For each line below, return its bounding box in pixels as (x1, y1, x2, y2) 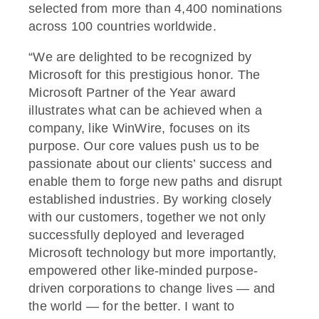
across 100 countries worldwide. (28, 19, 216, 34)
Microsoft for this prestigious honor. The (28, 68, 261, 83)
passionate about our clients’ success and (28, 157, 273, 172)
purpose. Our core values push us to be (28, 139, 260, 154)
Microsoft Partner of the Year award (28, 85, 236, 100)
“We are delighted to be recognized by (28, 50, 252, 65)
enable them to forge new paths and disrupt (28, 174, 283, 189)
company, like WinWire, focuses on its (28, 121, 251, 136)
